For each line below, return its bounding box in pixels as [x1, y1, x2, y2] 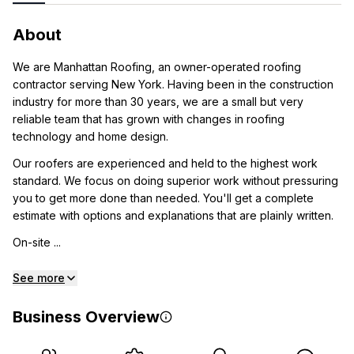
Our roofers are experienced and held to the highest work [13, 156, 318, 170]
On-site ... [13, 235, 61, 249]
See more [13, 271, 65, 284]
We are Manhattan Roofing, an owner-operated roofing [13, 60, 301, 73]
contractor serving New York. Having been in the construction [13, 77, 333, 91]
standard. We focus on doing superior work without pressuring [13, 174, 338, 187]
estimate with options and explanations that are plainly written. [13, 209, 333, 222]
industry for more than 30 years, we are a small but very [13, 95, 303, 108]
